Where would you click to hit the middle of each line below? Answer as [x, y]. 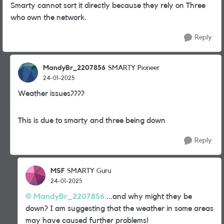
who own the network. [48, 17]
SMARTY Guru [89, 171]
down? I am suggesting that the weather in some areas [119, 208]
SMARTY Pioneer [134, 68]
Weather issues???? [51, 93]
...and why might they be [148, 196]
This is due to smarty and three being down [93, 120]
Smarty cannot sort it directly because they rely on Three [108, 5]
